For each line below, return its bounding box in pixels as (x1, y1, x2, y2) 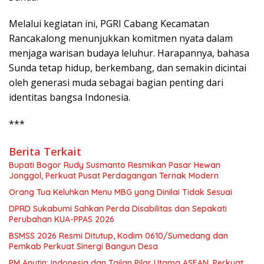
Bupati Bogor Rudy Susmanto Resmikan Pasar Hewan (9, 159, 220, 170)
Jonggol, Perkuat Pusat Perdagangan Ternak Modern (9, 170, 219, 181)
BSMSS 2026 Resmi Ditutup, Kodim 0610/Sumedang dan (9, 230, 228, 241)
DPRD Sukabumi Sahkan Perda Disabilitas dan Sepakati (9, 203, 227, 214)
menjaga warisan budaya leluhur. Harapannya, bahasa (9, 46, 249, 60)
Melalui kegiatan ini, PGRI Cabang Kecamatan (9, 16, 209, 30)
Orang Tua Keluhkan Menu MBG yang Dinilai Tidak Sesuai (9, 186, 232, 197)
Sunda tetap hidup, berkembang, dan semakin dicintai (9, 61, 246, 74)
